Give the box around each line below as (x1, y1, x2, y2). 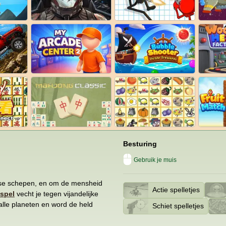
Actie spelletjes (152, 186, 200, 194)
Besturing (123, 139, 157, 148)
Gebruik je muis (134, 156, 177, 163)
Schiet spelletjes (152, 202, 204, 210)
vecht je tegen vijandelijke (15, 189, 98, 198)
